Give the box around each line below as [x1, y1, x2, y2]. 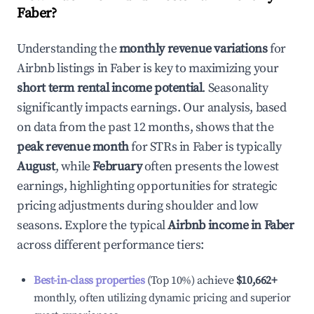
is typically [222, 139, 282, 155]
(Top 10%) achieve [144, 273, 234, 287]
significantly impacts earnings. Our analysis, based [17, 100, 287, 116]
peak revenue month [17, 139, 129, 155]
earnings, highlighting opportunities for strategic [17, 178, 278, 194]
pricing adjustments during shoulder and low [17, 198, 259, 214]
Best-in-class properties [34, 273, 145, 287]
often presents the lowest [142, 158, 279, 175]
